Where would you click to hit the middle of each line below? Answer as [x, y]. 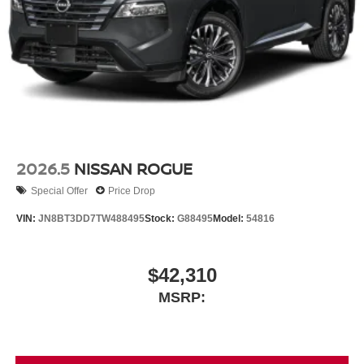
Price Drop [132, 191]
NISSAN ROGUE [133, 169]
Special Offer [59, 191]
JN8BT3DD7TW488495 [91, 219]
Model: [230, 219]
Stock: [161, 219]
